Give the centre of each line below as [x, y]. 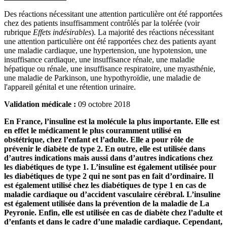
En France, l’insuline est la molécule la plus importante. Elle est [112, 121]
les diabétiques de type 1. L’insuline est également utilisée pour [110, 167]
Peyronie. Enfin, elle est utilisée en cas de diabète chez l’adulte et [113, 212]
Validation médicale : [40, 104]
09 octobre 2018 [104, 104]
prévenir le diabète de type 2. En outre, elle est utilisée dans [105, 148]
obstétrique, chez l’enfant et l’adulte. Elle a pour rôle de [99, 139]
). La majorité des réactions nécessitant [153, 32]
